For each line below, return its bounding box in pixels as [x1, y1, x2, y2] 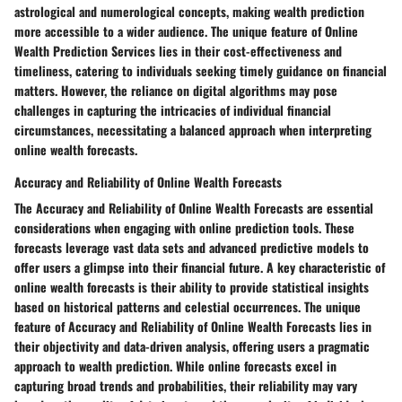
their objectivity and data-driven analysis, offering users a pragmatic [14, 336, 370, 355]
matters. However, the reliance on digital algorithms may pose [14, 80, 337, 100]
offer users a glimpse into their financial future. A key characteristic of [14, 257, 385, 276]
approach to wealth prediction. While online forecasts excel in [14, 355, 336, 375]
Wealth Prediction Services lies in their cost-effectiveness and [14, 40, 342, 60]
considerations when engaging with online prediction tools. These [14, 217, 354, 237]
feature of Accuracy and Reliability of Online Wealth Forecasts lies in [14, 316, 371, 336]
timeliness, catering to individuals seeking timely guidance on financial [14, 60, 387, 80]
